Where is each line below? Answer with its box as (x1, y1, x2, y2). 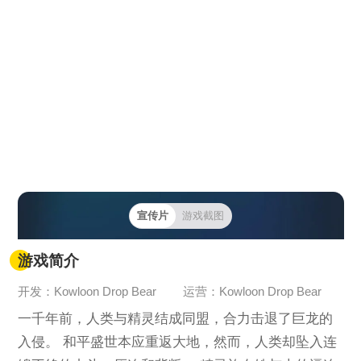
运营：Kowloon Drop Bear (182, 285, 322, 299)
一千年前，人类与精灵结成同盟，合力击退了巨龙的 (17, 311, 333, 327)
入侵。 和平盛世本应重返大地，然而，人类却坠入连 (17, 334, 337, 351)
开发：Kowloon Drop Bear (17, 285, 160, 299)
